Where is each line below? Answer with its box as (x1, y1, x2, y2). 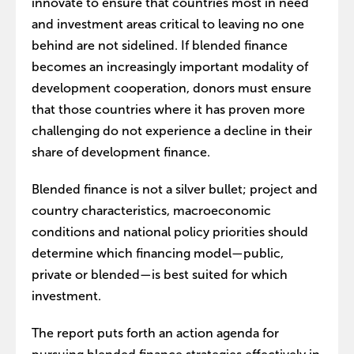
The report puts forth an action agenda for (32, 326, 279, 340)
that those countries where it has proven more (32, 102, 305, 116)
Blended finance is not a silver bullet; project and (32, 182, 318, 196)
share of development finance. (32, 145, 210, 159)
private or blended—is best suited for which (32, 267, 288, 281)
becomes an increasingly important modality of (32, 59, 308, 73)
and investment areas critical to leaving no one (32, 17, 304, 31)
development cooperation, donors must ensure (32, 81, 311, 95)
